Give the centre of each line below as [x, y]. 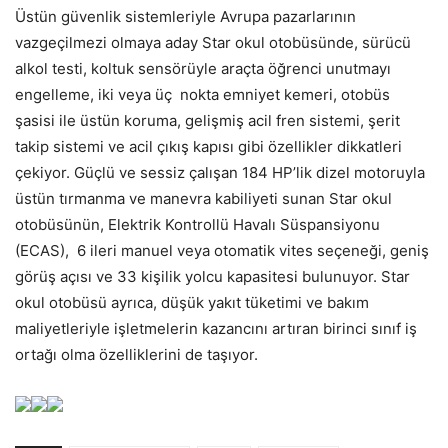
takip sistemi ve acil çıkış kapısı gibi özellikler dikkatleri [208, 146]
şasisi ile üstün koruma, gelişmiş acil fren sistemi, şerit [207, 120]
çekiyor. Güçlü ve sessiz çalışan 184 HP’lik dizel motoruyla [220, 172]
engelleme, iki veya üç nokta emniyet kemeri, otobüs [202, 94]
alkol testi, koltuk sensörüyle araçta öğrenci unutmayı [203, 68]
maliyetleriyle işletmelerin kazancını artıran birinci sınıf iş [216, 328]
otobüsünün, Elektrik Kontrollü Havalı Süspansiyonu [197, 224]
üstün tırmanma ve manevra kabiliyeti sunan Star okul [203, 198]
